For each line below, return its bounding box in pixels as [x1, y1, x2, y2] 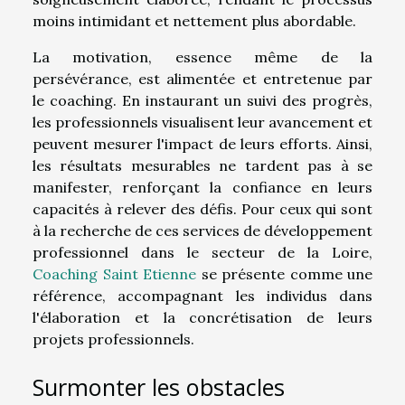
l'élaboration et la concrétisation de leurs [33, 308, 372, 327]
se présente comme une [196, 265, 372, 284]
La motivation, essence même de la [33, 48, 372, 67]
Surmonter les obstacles [33, 371, 285, 402]
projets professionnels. [33, 330, 194, 349]
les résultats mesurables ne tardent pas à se [33, 156, 372, 175]
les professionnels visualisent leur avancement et [33, 113, 372, 132]
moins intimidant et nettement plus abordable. [33, 12, 356, 31]
